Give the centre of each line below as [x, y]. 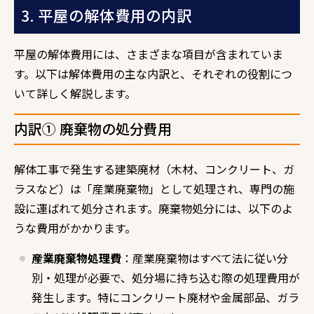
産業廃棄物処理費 [76, 258]
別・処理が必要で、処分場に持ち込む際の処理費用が [166, 277]
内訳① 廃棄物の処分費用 [93, 128]
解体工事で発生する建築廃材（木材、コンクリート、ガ [154, 169]
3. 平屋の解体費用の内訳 [107, 15]
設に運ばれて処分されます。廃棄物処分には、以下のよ [153, 208]
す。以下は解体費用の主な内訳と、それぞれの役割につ [153, 73]
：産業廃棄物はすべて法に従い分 [205, 258]
